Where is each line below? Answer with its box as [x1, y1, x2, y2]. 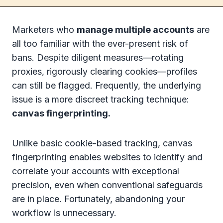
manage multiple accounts [77, 24, 194, 35]
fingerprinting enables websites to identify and [12, 152, 203, 163]
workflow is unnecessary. [12, 208, 116, 219]
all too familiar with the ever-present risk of [12, 38, 188, 49]
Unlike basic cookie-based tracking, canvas [12, 138, 192, 149]
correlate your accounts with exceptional [12, 166, 179, 177]
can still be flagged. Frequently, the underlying [12, 80, 201, 91]
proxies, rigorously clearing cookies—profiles [12, 66, 197, 77]
